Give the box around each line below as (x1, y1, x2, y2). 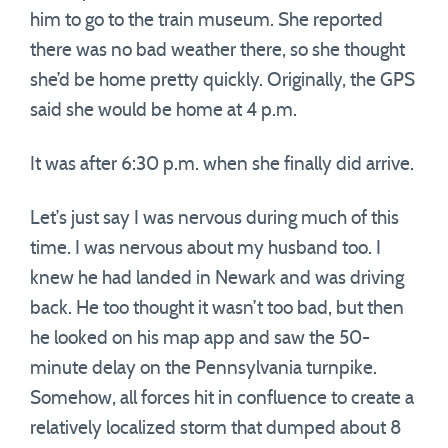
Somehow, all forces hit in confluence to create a (30, 389, 414, 408)
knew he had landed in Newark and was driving (30, 269, 404, 288)
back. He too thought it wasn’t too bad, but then (30, 299, 404, 318)
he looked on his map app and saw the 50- (30, 329, 370, 348)
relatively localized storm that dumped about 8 (30, 419, 402, 438)
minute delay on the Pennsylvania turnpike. (30, 359, 377, 378)
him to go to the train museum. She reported (30, 11, 383, 30)
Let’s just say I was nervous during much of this (30, 209, 399, 228)
